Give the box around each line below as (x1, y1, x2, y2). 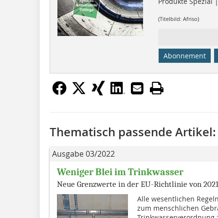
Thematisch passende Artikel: (50, 124, 216, 140)
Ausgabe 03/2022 (52, 148, 115, 159)
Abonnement (163, 51, 206, 60)
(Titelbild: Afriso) (158, 16, 199, 23)
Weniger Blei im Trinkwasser (57, 166, 183, 178)
